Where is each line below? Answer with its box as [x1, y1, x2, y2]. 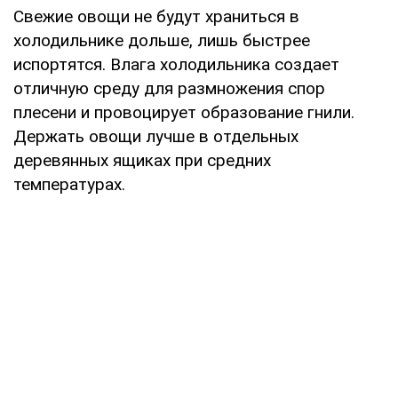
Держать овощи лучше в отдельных [13, 125, 298, 147]
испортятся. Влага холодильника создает [13, 53, 339, 75]
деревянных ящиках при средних [13, 149, 271, 171]
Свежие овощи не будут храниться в [13, 5, 299, 27]
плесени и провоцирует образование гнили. [13, 101, 354, 123]
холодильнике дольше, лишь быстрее [13, 29, 310, 51]
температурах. [13, 173, 125, 195]
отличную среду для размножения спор [13, 77, 325, 99]
